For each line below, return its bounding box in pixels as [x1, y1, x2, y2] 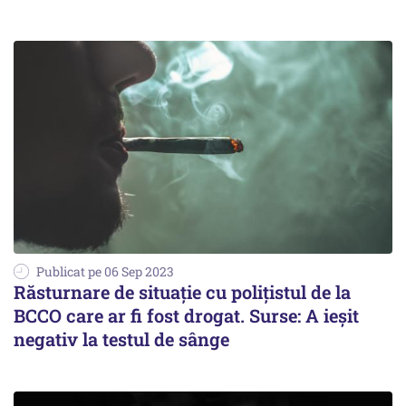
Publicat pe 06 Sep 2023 [36, 263, 174, 281]
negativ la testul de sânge [14, 327, 229, 352]
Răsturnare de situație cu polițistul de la [14, 280, 351, 304]
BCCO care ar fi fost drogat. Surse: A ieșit [14, 304, 359, 328]
